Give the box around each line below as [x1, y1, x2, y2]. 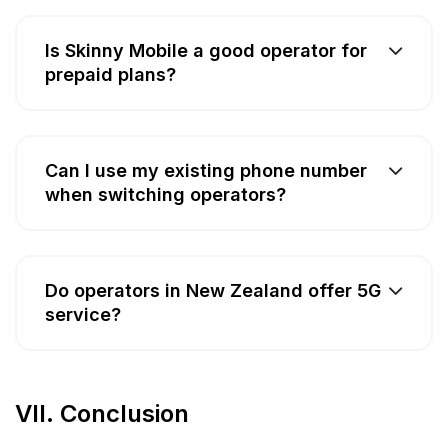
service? [45, 304, 121, 326]
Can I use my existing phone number [45, 160, 367, 182]
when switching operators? [45, 184, 286, 206]
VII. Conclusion [15, 399, 189, 429]
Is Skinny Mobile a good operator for [45, 40, 367, 62]
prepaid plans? [45, 64, 176, 86]
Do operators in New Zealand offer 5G [45, 280, 381, 302]
